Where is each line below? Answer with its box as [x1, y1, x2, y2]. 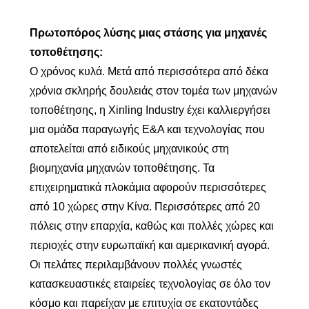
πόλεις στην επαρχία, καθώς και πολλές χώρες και [29, 220, 274, 232]
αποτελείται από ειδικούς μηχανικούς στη [29, 143, 229, 154]
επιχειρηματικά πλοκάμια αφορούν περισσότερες [29, 181, 266, 193]
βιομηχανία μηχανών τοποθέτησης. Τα [29, 162, 215, 174]
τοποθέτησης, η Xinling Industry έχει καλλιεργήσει [29, 104, 270, 116]
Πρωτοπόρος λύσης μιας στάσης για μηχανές [29, 27, 267, 39]
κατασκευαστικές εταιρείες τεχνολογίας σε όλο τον [29, 278, 270, 290]
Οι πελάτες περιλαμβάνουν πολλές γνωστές [29, 259, 242, 270]
